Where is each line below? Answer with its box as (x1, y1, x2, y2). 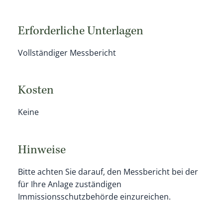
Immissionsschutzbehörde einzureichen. (17, 191, 171, 202)
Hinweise (17, 144, 66, 157)
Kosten (17, 85, 54, 98)
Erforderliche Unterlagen (17, 25, 143, 39)
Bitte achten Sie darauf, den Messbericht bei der (17, 166, 198, 177)
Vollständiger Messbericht (17, 47, 116, 59)
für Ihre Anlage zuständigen (17, 178, 121, 190)
